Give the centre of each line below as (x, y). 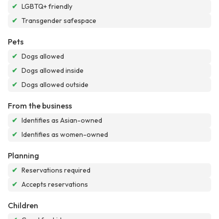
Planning (23, 156)
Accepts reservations (55, 185)
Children (23, 206)
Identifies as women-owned (65, 135)
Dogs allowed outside (55, 85)
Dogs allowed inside (53, 71)
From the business (40, 106)
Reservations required (56, 170)
